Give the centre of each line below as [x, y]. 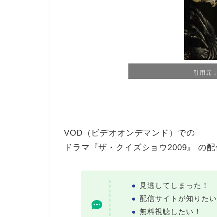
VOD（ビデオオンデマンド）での [130, 133]
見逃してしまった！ [174, 185]
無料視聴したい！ [170, 212]
